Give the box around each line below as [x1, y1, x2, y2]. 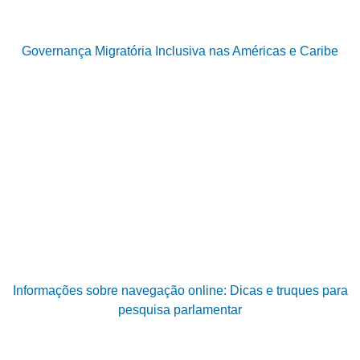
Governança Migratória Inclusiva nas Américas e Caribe [22, 43, 338, 58]
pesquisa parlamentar [118, 303, 242, 317]
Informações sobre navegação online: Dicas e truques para [12, 284, 348, 298]
